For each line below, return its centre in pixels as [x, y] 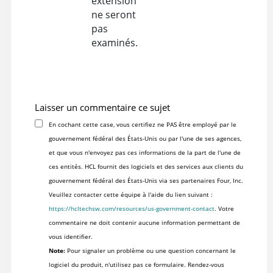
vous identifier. [70, 237]
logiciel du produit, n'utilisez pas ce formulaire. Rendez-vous [136, 265]
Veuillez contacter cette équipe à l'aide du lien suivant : [130, 195]
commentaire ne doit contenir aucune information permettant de [144, 223]
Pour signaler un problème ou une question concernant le [150, 251]
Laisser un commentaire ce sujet [102, 108]
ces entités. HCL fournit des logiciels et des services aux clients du [146, 167]
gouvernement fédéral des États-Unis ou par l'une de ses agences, [145, 139]
